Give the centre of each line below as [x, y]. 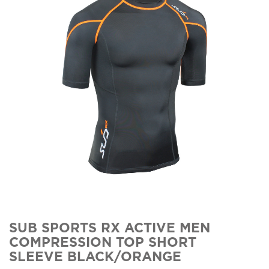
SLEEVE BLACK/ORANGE [95, 258]
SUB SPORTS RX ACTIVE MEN [110, 229]
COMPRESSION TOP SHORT [103, 243]
